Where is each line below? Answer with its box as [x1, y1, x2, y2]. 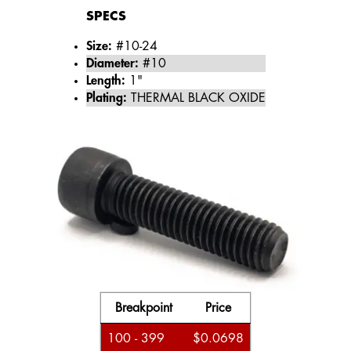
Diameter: [85, 57, 139, 70]
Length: [85, 74, 125, 87]
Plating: [85, 92, 127, 104]
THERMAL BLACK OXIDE [126, 92, 266, 104]
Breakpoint [115, 302, 172, 314]
